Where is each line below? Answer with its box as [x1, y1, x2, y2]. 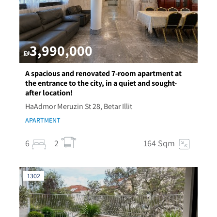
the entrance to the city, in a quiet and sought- [25, 78, 177, 88]
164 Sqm [143, 138, 175, 149]
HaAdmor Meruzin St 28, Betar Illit [25, 101, 132, 111]
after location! [25, 88, 73, 98]
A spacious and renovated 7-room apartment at [25, 68, 182, 78]
